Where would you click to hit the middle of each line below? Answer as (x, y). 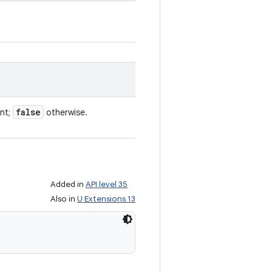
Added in (68, 184)
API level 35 (107, 184)
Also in (64, 199)
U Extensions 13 (106, 199)
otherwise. (66, 112)
